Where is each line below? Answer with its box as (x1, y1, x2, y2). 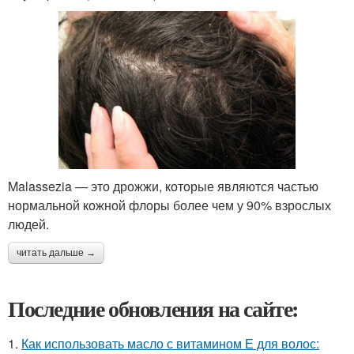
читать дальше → (17, 247, 96, 258)
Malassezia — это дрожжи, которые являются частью (8, 176, 318, 195)
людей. (8, 214, 49, 233)
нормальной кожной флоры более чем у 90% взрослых (8, 195, 331, 214)
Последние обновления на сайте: (8, 292, 299, 325)
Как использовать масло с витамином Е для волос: (21, 333, 319, 352)
